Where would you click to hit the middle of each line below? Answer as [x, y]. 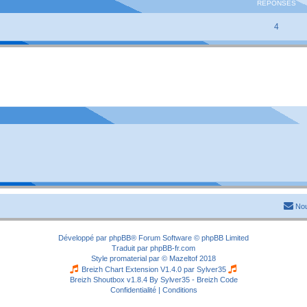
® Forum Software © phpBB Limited [190, 237]
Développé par [84, 237]
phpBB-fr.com [173, 248]
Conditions [180, 290]
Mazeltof [183, 258]
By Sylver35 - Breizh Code [193, 279]
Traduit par [131, 248]
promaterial [128, 258]
